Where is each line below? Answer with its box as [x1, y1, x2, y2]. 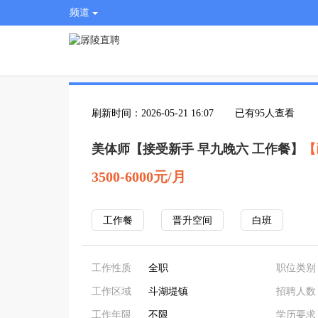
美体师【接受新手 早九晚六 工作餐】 [92, 142, 303, 156]
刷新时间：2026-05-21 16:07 [92, 108, 214, 119]
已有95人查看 [235, 108, 295, 119]
